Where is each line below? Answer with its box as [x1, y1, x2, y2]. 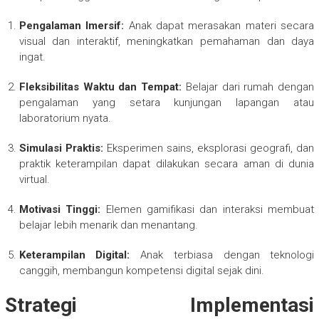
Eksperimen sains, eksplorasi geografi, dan [103, 141, 315, 155]
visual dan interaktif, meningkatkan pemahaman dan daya [19, 34, 315, 48]
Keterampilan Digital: [19, 248, 130, 261]
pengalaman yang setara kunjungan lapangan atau [19, 95, 315, 109]
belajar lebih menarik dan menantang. [19, 218, 198, 231]
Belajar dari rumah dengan [182, 80, 315, 93]
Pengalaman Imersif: [19, 19, 125, 32]
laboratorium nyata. [19, 111, 111, 125]
